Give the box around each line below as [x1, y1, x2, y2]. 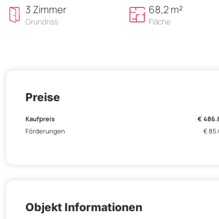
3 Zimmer [25, 2, 66, 16]
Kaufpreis [25, 114, 55, 124]
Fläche [148, 16, 171, 27]
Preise [25, 90, 60, 104]
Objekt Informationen [25, 200, 142, 214]
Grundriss [25, 16, 58, 27]
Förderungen [25, 126, 65, 135]
